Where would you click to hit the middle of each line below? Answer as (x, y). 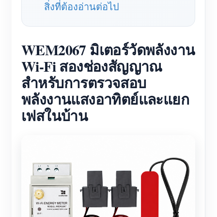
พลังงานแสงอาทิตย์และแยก (105, 99)
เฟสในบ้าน (55, 115)
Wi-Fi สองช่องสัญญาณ (92, 66)
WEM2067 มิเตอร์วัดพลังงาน (108, 49)
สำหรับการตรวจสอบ (84, 82)
